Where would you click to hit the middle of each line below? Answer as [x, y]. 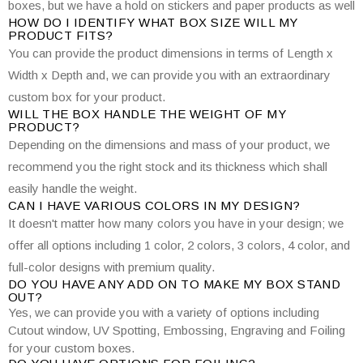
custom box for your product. [87, 97]
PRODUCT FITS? [61, 35]
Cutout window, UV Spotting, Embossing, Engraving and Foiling [177, 330]
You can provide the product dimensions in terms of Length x [171, 53]
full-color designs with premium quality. [111, 267]
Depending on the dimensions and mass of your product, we [169, 145]
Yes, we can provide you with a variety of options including [164, 312]
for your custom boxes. [71, 348]
